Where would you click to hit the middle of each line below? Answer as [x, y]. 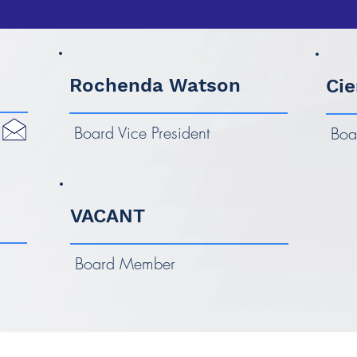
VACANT [108, 216]
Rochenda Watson [155, 85]
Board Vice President [142, 133]
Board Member [125, 263]
